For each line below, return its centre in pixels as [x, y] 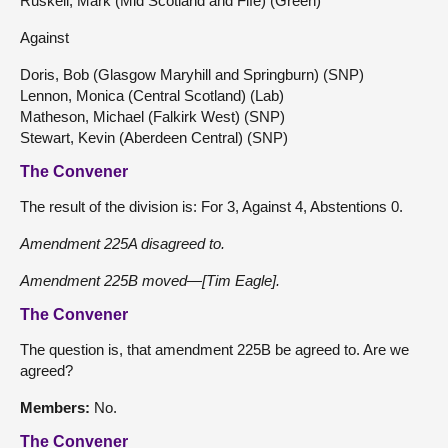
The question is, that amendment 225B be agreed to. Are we [214, 349]
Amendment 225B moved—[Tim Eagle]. [150, 280]
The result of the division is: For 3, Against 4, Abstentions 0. [211, 206]
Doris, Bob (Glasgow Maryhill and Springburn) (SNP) [192, 74]
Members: [57, 407]
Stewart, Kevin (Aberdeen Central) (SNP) [154, 137]
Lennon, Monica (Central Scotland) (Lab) [152, 95]
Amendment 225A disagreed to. [122, 243]
